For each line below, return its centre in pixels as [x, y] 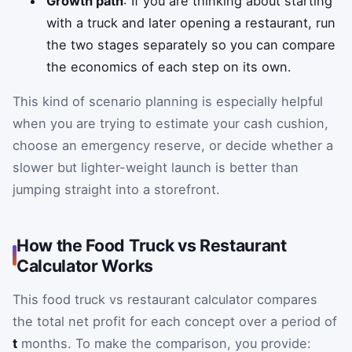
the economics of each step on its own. [169, 66]
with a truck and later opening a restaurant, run [191, 22]
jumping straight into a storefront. [116, 189]
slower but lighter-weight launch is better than [156, 167]
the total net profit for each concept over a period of [175, 321]
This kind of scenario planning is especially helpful [168, 101]
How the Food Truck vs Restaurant [152, 245]
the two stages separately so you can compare [191, 44]
